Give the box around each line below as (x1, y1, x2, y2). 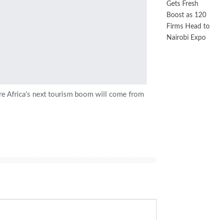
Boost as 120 (166, 12, 206, 19)
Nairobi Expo (166, 34, 206, 41)
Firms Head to (166, 23, 210, 30)
